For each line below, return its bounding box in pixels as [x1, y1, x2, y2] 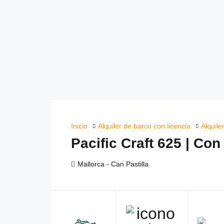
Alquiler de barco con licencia [98, 122, 190, 130]
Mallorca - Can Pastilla [77, 160, 148, 168]
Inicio [71, 122, 87, 130]
